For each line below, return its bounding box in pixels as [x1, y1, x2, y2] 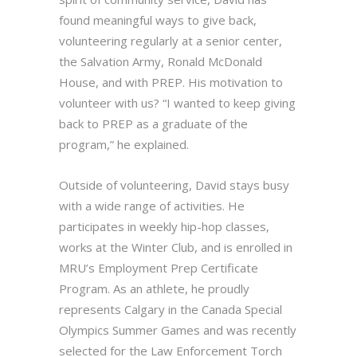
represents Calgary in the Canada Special [59, 301, 282, 318]
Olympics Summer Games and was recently [59, 322, 296, 339]
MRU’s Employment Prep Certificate [59, 260, 258, 277]
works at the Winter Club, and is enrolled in [59, 239, 292, 256]
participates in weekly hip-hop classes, [59, 218, 269, 235]
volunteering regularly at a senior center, [59, 33, 282, 49]
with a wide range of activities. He [59, 198, 245, 214]
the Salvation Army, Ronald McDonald [59, 53, 262, 70]
